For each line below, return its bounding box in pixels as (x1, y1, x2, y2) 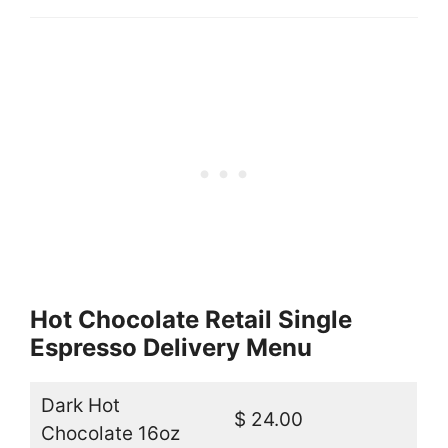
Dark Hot (40, 394, 120, 418)
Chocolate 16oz (40, 422, 180, 446)
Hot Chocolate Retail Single (30, 305, 352, 335)
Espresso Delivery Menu (30, 333, 312, 363)
